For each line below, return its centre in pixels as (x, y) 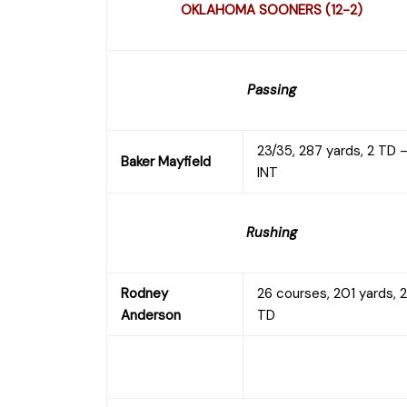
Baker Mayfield (166, 161)
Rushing (271, 232)
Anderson (151, 315)
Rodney (144, 293)
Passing (271, 89)
